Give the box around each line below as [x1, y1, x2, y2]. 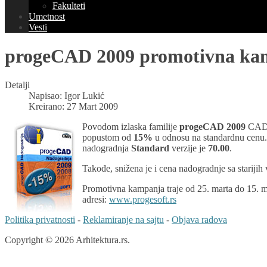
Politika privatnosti [5, 215, 75, 225]
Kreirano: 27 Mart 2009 [29, 101, 118, 112]
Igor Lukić [64, 91, 104, 101]
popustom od [82, 132, 133, 143]
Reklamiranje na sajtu [83, 215, 164, 225]
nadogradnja [82, 143, 131, 154]
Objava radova [172, 215, 227, 225]
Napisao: [29, 91, 64, 101]
